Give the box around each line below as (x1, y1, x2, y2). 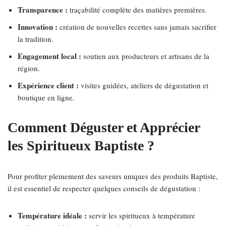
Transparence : (18, 4, 68, 15)
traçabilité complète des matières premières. (68, 5, 207, 15)
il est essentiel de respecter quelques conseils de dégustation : (8, 183, 200, 193)
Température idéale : (18, 210, 87, 221)
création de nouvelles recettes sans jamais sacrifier (58, 22, 216, 32)
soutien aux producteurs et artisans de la (81, 51, 209, 61)
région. (18, 63, 40, 73)
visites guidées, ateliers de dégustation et (79, 80, 208, 90)
